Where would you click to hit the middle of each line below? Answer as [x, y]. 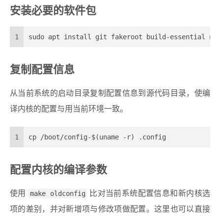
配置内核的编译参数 [58, 170]
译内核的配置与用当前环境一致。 [69, 109]
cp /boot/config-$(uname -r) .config [97, 137]
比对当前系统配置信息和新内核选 [149, 194]
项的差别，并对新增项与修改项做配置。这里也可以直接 [110, 209]
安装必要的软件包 [53, 11]
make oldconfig [58, 194]
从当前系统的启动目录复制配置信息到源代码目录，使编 [110, 94]
